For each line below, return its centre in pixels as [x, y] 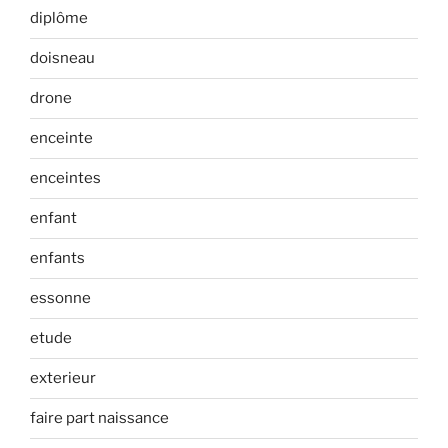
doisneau [62, 58]
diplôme [59, 18]
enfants [57, 258]
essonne [60, 298]
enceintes [65, 178]
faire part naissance [99, 418]
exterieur [63, 378]
